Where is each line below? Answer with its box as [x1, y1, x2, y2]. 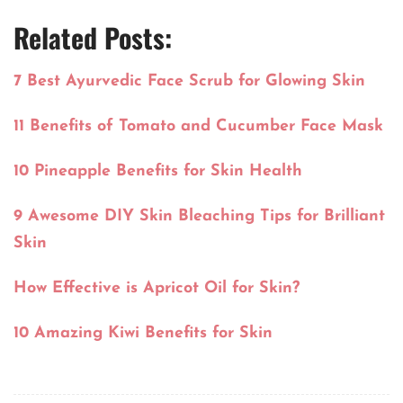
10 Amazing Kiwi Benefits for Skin [13, 325, 273, 343]
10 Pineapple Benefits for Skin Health [13, 163, 302, 181]
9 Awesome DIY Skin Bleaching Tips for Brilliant [13, 208, 385, 226]
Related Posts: [13, 17, 172, 58]
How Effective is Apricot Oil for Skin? [13, 280, 300, 298]
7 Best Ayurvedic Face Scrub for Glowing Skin [13, 73, 365, 91]
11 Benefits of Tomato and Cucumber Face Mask [13, 118, 383, 136]
